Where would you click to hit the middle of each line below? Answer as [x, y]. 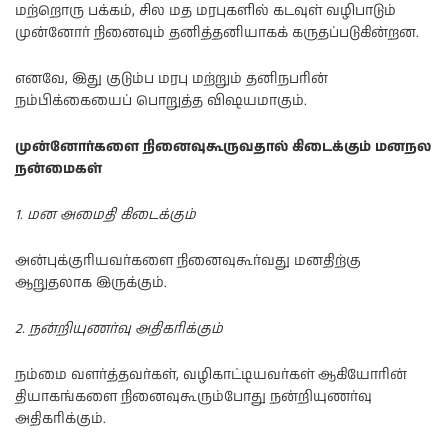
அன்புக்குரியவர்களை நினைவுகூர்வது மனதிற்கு [188, 260]
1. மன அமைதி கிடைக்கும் [105, 214]
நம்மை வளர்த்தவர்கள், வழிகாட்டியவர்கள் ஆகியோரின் [211, 374]
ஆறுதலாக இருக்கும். [91, 282]
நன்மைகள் [58, 168]
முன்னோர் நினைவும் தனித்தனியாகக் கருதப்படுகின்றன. [217, 32]
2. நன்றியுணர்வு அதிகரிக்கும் [119, 328]
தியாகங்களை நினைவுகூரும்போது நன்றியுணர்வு [193, 396]
